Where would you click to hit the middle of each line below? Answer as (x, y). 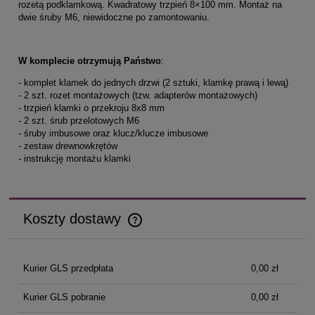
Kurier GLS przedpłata (68, 268)
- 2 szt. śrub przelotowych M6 (79, 121)
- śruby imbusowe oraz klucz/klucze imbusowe (113, 134)
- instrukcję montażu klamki (75, 159)
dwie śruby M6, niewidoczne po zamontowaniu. (114, 18)
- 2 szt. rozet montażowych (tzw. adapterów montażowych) (138, 96)
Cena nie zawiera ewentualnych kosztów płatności (125, 228)
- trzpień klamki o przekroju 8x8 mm (91, 108)
